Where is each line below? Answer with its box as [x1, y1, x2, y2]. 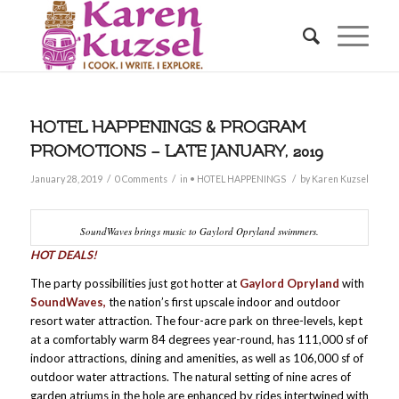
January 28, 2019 [29, 174, 102, 184]
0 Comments [114, 174, 167, 184]
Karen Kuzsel [311, 174, 369, 184]
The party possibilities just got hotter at [29, 276, 240, 291]
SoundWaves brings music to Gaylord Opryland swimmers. [79, 224, 319, 239]
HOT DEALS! [29, 248, 97, 263]
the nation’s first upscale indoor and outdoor [105, 295, 340, 310]
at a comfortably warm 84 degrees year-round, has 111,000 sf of [29, 332, 368, 347]
